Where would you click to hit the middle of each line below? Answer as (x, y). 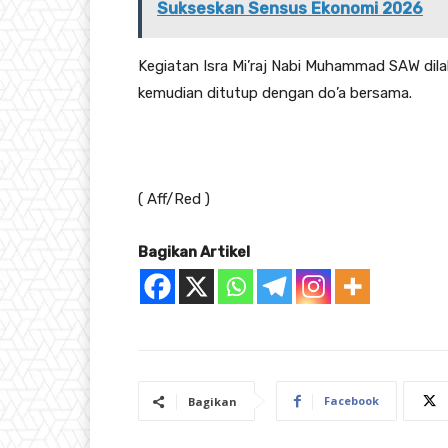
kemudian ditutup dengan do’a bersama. (275, 93)
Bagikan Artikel (194, 252)
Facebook (351, 401)
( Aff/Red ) (174, 199)
